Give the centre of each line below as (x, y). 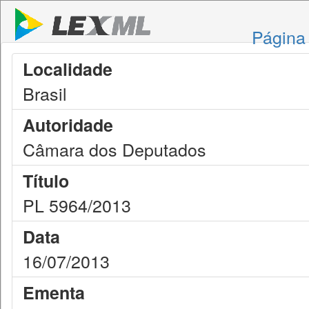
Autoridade (68, 125)
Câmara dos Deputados (114, 149)
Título (46, 181)
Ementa (54, 292)
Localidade (68, 69)
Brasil (45, 93)
